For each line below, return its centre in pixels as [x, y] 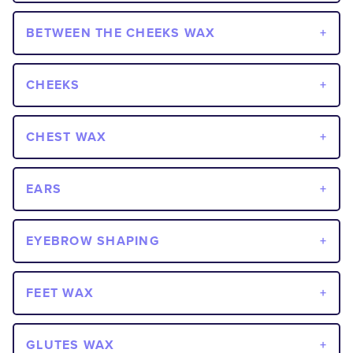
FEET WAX [60, 293]
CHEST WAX [67, 137]
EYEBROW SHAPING [93, 241]
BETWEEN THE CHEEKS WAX [121, 33]
